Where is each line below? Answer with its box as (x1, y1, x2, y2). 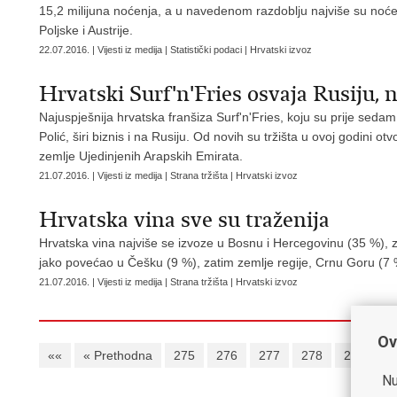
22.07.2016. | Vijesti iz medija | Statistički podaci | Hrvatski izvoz (39, 44, 312, 55)
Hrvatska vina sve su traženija (39, 206, 330, 233)
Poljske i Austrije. (39, 23, 133, 37)
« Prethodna (83, 348, 152, 362)
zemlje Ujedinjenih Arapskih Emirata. (39, 149, 243, 163)
